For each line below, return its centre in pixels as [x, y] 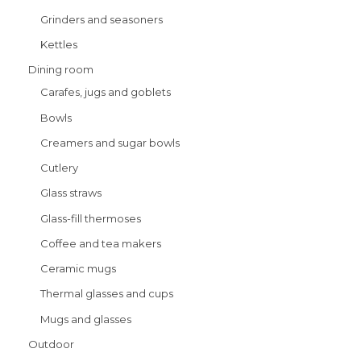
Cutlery [59, 168]
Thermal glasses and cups [107, 294]
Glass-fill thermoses [91, 218]
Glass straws [71, 193]
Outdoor [51, 344]
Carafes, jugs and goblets [106, 92]
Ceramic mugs [78, 269]
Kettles [59, 45]
